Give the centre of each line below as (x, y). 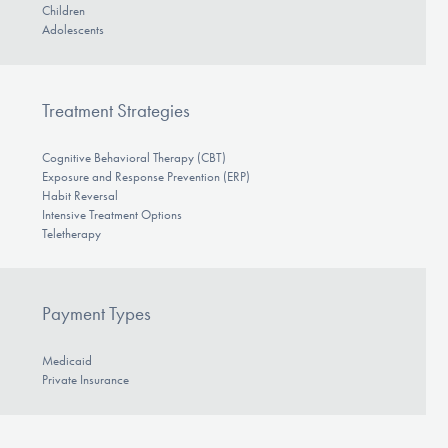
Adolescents (72, 30)
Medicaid (66, 361)
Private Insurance (85, 380)
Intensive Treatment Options (111, 214)
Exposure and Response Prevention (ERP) (145, 176)
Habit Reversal (79, 195)
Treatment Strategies (115, 110)
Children (63, 11)
